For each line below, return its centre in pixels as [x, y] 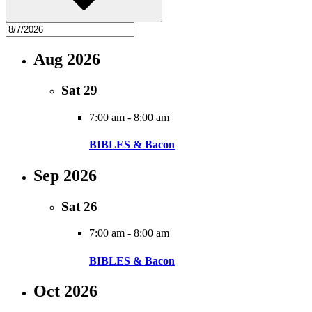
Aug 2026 [67, 60]
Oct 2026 [65, 291]
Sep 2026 [65, 175]
